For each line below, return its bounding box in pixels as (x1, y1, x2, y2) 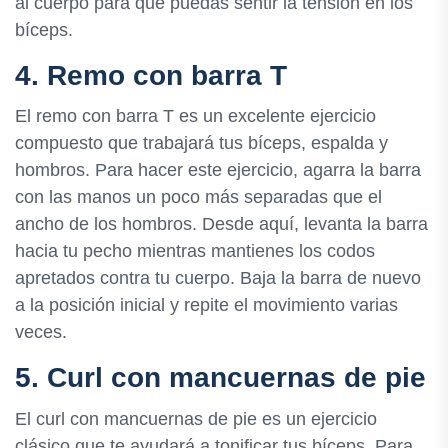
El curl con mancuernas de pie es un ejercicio (15, 408, 377, 429)
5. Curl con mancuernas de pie (15, 362, 426, 394)
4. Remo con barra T (15, 60, 287, 92)
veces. (15, 322, 67, 343)
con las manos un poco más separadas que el (15, 187, 382, 208)
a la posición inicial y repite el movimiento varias (15, 295, 398, 316)
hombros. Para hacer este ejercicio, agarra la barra (15, 160, 421, 181)
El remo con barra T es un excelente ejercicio (15, 106, 376, 127)
